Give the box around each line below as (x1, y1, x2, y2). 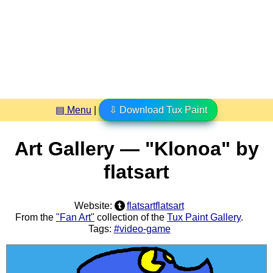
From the (15, 211, 56, 222)
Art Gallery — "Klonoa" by (14, 138, 259, 160)
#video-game (113, 223, 171, 234)
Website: (74, 200, 115, 211)
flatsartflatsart (126, 200, 184, 211)
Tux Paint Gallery (167, 211, 241, 222)
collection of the (94, 211, 167, 222)
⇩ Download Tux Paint (109, 104, 207, 115)
